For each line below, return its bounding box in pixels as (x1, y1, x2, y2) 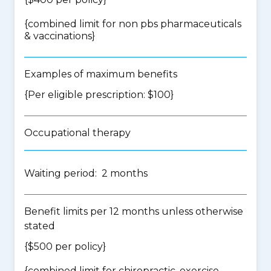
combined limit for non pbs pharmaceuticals (28, 18, 241, 30)
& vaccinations (24, 30, 92, 42)
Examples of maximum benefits (24, 68, 177, 80)
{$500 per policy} (24, 241, 106, 252)
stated (24, 220, 55, 232)
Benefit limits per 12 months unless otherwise (24, 206, 243, 217)
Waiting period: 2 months (24, 168, 148, 179)
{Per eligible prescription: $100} (24, 89, 174, 100)
